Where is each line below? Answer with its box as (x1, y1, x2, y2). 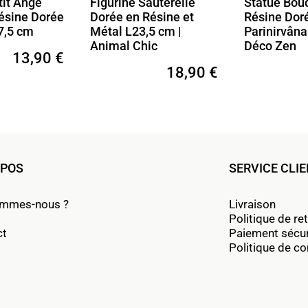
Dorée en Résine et (90, 10, 194, 25)
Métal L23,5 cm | (90, 24, 181, 39)
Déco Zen (244, 38, 296, 54)
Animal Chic (90, 38, 157, 54)
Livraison (229, 197, 276, 212)
